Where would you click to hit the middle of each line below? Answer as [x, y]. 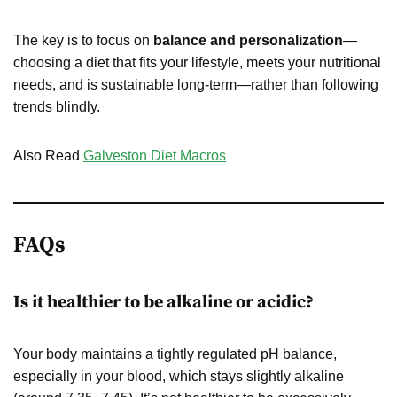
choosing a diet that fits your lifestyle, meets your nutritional [197, 62]
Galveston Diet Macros [155, 155]
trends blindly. [57, 106]
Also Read [48, 155]
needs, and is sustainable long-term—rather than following [196, 84]
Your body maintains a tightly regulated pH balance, [175, 354]
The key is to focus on [83, 40]
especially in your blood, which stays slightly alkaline [179, 376]
